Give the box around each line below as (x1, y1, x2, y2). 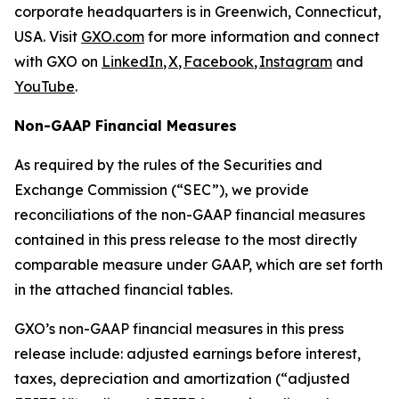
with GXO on (14, 53, 102, 70)
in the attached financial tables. (14, 281, 232, 298)
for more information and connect (144, 28, 379, 45)
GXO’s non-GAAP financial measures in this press (14, 320, 344, 338)
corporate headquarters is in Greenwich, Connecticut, (14, 3, 381, 20)
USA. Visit (14, 28, 81, 45)
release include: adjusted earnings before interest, (14, 345, 361, 362)
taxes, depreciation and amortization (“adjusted (14, 370, 350, 387)
